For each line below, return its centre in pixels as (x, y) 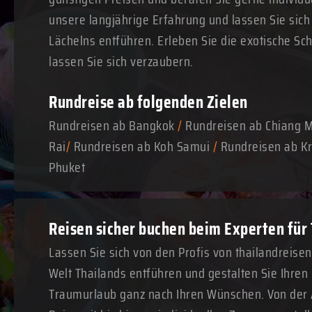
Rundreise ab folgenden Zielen (148, 102)
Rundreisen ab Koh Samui (141, 146)
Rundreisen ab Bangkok (112, 125)
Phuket (67, 167)
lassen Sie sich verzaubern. (121, 61)
